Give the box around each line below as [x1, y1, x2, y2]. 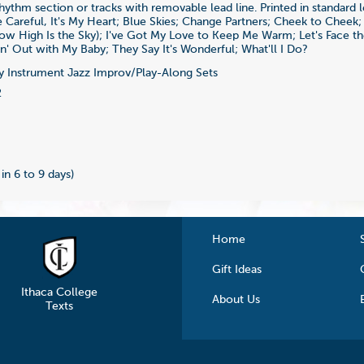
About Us [212, 293, 261, 305]
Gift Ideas [212, 263, 262, 275]
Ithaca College [20, 286, 97, 298]
